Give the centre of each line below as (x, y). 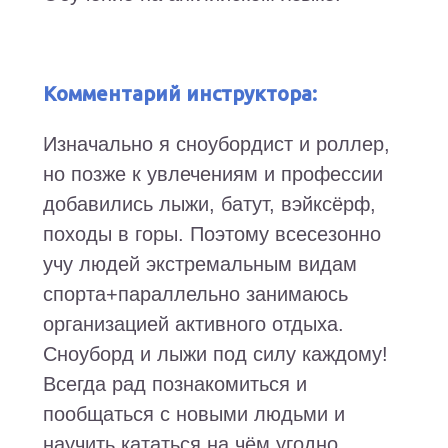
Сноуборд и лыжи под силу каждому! (215, 354)
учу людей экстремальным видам (199, 264)
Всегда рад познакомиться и (174, 384)
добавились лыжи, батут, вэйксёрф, (209, 204)
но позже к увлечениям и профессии (212, 174)
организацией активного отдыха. (193, 324)
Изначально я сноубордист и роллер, (216, 144)
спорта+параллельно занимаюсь (195, 294)
